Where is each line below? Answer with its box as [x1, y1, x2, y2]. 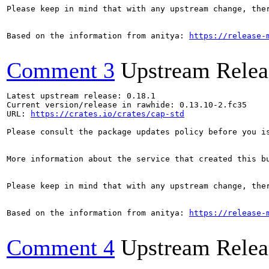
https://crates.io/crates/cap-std [31, 109, 184, 118]
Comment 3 [7, 58, 115, 83]
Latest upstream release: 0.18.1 [7, 91, 156, 100]
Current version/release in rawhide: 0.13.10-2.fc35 [7, 100, 247, 109]
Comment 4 [7, 235, 115, 260]
